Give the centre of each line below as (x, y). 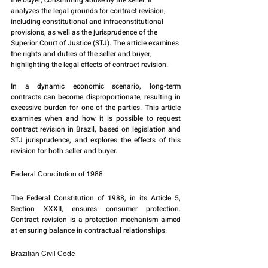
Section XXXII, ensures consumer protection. (96, 209)
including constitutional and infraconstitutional (88, 22)
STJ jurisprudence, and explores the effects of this (96, 140)
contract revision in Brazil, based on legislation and (96, 130)
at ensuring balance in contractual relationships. (89, 231)
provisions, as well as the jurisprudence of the (85, 33)
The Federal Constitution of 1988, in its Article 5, (96, 198)
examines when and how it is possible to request (96, 119)
